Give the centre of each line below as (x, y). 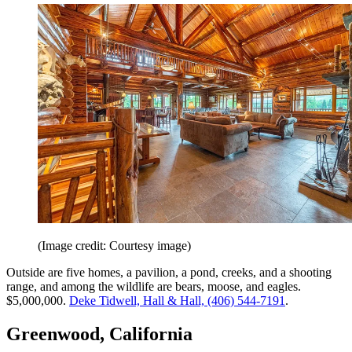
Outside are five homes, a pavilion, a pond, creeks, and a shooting (169, 272)
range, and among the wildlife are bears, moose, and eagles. (154, 286)
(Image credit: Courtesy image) (114, 245)
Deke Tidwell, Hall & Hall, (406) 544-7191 (177, 300)
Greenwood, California (99, 334)
